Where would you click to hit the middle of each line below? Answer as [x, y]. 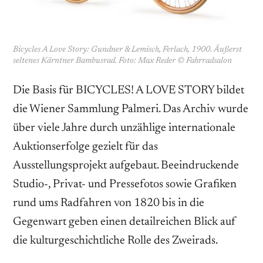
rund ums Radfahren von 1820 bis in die [109, 203]
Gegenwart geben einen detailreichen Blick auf [124, 222]
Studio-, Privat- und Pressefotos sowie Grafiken [125, 184]
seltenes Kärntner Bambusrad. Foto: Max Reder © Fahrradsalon [122, 61]
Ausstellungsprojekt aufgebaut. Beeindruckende [126, 165]
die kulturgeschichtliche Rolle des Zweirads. [115, 240]
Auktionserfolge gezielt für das [85, 146]
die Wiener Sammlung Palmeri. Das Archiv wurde [131, 109]
